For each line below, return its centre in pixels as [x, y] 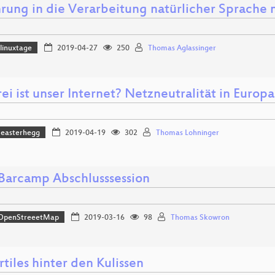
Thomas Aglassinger [182, 48]
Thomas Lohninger [187, 133]
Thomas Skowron [200, 218]
